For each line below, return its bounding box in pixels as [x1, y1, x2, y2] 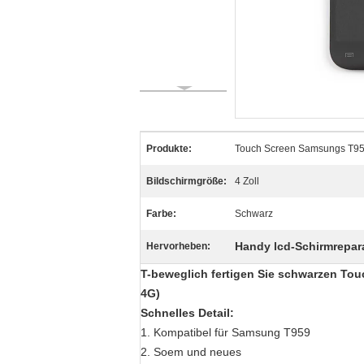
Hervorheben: [146, 240, 210, 252]
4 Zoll [235, 175, 259, 187]
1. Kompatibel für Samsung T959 [141, 326, 310, 339]
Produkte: [146, 143, 192, 154]
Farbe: [146, 208, 176, 219]
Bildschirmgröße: [146, 175, 227, 187]
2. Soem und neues [141, 345, 241, 358]
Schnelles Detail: [141, 306, 234, 319]
